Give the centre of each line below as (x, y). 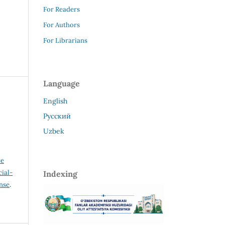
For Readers (62, 9)
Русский (57, 116)
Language (62, 83)
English (55, 101)
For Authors (62, 25)
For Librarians (65, 40)
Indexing (60, 174)
